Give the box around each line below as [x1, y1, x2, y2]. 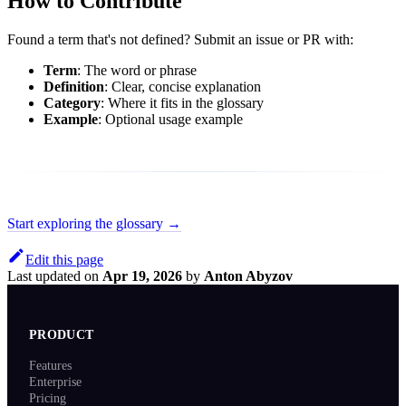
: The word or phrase [77, 63, 197, 79]
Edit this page [25, 252, 103, 268]
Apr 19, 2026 [102, 268, 182, 285]
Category [43, 95, 101, 111]
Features [29, 359, 72, 373]
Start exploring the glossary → [7, 216, 181, 232]
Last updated [7, 268, 81, 285]
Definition [43, 79, 104, 95]
